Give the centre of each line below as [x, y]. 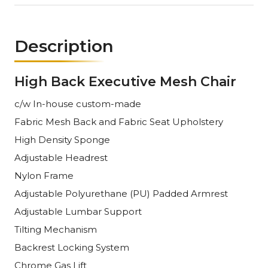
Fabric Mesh [43, 121]
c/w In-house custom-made [77, 103]
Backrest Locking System [71, 247]
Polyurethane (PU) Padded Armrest [145, 193]
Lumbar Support [102, 211]
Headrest [85, 157]
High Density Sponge [62, 139]
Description [64, 46]
